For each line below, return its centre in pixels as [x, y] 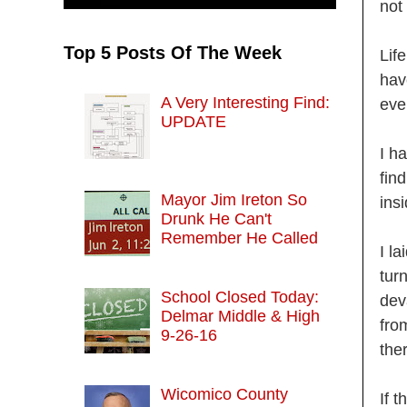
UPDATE [193, 121]
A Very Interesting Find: [245, 102]
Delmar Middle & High [240, 317]
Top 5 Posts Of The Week [173, 53]
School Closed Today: [239, 298]
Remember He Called [239, 238]
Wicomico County [224, 395]
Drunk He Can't [216, 219]
